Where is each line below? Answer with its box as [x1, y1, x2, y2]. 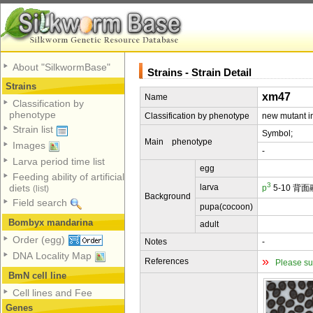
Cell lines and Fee [13, 288, 92, 298]
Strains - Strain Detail [147, 66, 252, 78]
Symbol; [262, 129, 293, 138]
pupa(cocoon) [200, 202, 253, 212]
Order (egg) [13, 235, 68, 245]
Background [145, 191, 191, 201]
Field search [13, 198, 70, 208]
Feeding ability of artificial [13, 172, 124, 182]
